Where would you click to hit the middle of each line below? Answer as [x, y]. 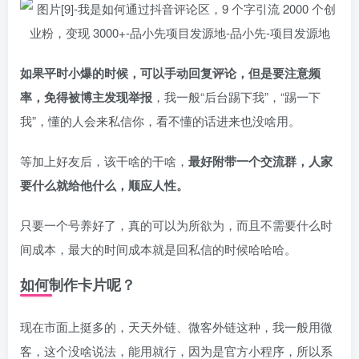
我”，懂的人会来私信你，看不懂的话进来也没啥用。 [160, 121]
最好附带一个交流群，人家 [260, 161]
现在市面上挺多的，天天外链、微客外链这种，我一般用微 [176, 327]
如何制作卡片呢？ [78, 284]
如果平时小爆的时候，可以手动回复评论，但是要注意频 [170, 73]
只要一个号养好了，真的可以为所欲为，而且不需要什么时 [176, 225]
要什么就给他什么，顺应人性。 [104, 185]
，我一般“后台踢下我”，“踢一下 [236, 97]
